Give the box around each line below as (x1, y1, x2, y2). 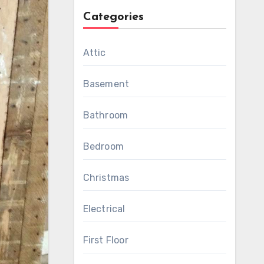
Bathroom (82, 110, 128, 121)
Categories (82, 11, 144, 23)
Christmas (82, 172, 130, 183)
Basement (82, 78, 130, 90)
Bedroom (82, 141, 124, 152)
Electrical (82, 203, 126, 214)
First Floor (82, 235, 128, 246)
